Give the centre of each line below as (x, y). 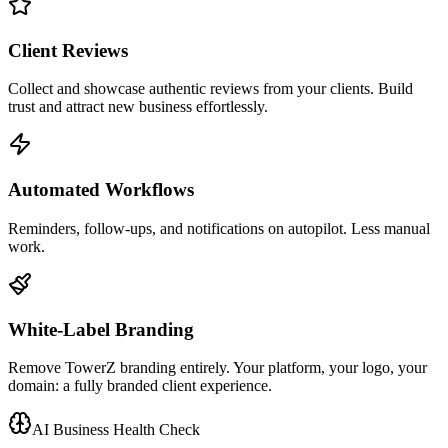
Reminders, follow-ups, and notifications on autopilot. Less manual (219, 228)
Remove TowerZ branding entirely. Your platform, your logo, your (217, 368)
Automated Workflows (101, 190)
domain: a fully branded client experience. (140, 386)
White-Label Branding (101, 329)
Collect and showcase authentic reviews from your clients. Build (210, 89)
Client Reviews (68, 50)
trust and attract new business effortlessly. (138, 107)
